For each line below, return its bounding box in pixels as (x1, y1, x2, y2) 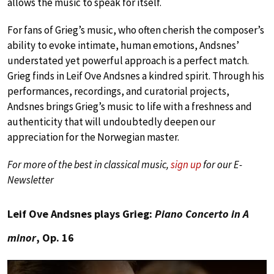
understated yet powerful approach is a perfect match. (7, 54, 249, 68)
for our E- (201, 158, 242, 172)
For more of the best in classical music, (7, 158, 171, 172)
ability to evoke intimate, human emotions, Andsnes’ (7, 39, 239, 53)
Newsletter (7, 173, 54, 187)
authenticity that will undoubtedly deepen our (7, 115, 215, 129)
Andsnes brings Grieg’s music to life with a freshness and (7, 100, 252, 114)
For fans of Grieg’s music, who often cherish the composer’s (7, 23, 264, 37)
